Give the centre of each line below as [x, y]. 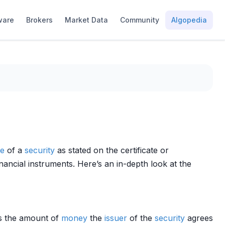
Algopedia [189, 20]
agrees [199, 218]
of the [141, 218]
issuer [116, 218]
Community [140, 20]
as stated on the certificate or [112, 150]
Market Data [86, 20]
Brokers [39, 20]
